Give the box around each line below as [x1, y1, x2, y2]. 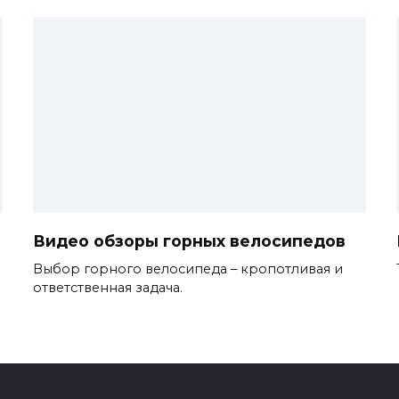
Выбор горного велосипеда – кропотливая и [33, 260, 343, 277]
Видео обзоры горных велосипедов [33, 231, 346, 250]
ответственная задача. [33, 279, 183, 296]
